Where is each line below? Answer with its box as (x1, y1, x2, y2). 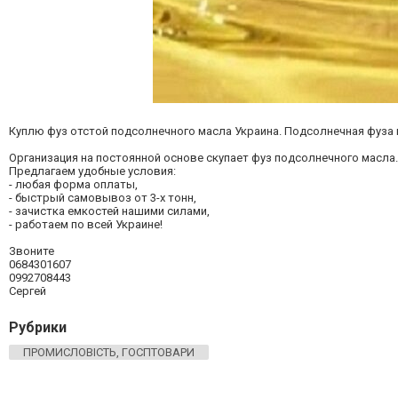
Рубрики (9, 319, 67, 336)
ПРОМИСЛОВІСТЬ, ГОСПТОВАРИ (23, 346, 195, 359)
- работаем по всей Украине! (9, 218, 163, 231)
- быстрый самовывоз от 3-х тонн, (9, 191, 196, 204)
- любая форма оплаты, (9, 178, 138, 191)
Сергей (9, 284, 46, 298)
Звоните (9, 244, 54, 258)
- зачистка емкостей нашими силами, (9, 204, 210, 218)
